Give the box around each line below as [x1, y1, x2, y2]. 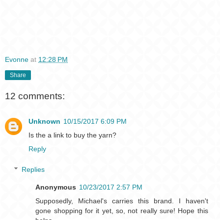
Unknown [28, 117, 60, 126]
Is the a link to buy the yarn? [28, 131, 116, 139]
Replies [22, 165, 45, 173]
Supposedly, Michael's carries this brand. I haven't [35, 196, 208, 205]
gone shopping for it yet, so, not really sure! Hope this [35, 206, 208, 215]
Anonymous [35, 183, 77, 191]
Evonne [5, 55, 28, 64]
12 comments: [5, 90, 65, 101]
